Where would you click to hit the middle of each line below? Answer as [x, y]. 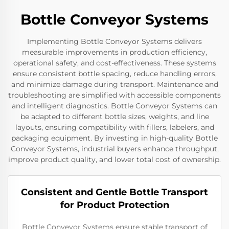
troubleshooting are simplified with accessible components [114, 95]
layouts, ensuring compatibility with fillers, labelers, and [114, 127]
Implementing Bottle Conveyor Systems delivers [114, 41]
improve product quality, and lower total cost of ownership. [114, 159]
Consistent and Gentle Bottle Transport [114, 192]
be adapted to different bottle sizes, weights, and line [114, 117]
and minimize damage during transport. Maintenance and [114, 84]
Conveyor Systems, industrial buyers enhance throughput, [114, 149]
